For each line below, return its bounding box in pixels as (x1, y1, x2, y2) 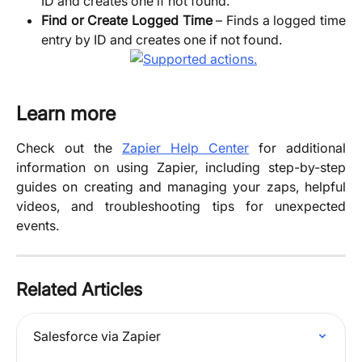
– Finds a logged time (212, 11, 347, 28)
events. (16, 217, 59, 234)
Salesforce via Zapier (33, 328, 161, 345)
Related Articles (16, 279, 142, 301)
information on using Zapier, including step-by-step (16, 159, 346, 176)
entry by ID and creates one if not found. (41, 31, 282, 48)
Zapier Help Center (122, 140, 249, 157)
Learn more (16, 102, 116, 126)
